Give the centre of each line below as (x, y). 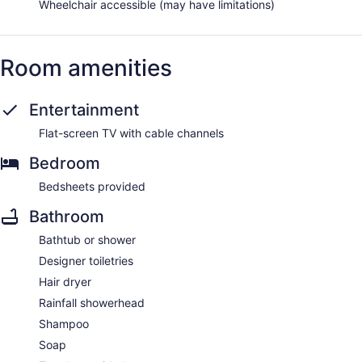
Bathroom (67, 216)
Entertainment (84, 109)
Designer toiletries (86, 260)
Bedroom (65, 163)
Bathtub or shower (87, 239)
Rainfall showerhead (92, 302)
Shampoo (64, 323)
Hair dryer (65, 281)
